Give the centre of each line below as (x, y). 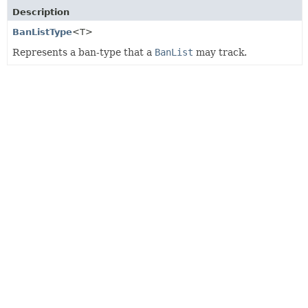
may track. (220, 52)
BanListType (42, 32)
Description (41, 12)
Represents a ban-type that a (84, 52)
